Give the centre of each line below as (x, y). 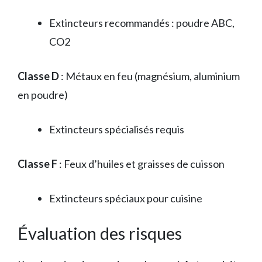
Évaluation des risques (100, 233)
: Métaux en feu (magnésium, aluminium (149, 76)
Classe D (38, 76)
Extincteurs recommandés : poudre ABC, (142, 23)
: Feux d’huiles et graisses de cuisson (141, 163)
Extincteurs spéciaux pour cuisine (126, 198)
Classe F (37, 163)
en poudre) (43, 94)
